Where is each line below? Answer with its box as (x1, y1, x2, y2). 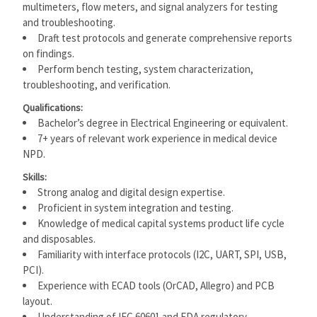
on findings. (23, 47, 75, 60)
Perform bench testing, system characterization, (38, 62, 254, 76)
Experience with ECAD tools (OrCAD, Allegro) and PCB (38, 279, 275, 292)
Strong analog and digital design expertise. (38, 185, 226, 199)
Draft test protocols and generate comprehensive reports (38, 31, 293, 45)
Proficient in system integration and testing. (38, 201, 234, 214)
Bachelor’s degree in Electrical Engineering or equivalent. (38, 116, 289, 129)
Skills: (23, 171, 47, 183)
